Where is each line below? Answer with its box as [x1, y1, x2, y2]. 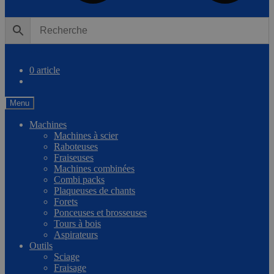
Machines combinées [54, 163, 135, 174]
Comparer [5, 43, 43, 54]
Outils [29, 240, 53, 251]
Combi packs [54, 174, 105, 185]
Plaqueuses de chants [54, 185, 135, 196]
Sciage [54, 251, 80, 262]
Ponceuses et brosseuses [54, 207, 147, 218]
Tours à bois [54, 218, 101, 229]
